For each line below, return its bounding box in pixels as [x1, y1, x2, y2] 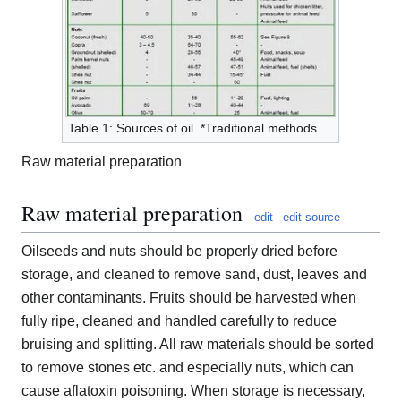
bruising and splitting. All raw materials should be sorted [21, 337, 374, 353]
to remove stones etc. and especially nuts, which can [21, 360, 354, 376]
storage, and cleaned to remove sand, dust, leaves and [21, 267, 367, 283]
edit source [283, 210, 340, 225]
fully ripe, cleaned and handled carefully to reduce [21, 313, 337, 329]
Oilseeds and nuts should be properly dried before [21, 243, 337, 260]
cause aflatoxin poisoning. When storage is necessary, [21, 383, 365, 399]
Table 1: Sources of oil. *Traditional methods [68, 121, 317, 136]
